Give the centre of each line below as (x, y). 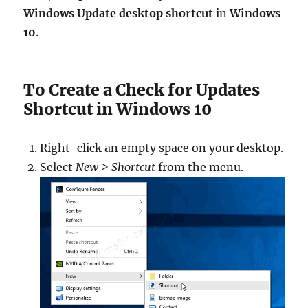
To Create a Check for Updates (142, 90)
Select (58, 167)
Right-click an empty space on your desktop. (162, 148)
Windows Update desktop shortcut (119, 13)
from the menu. (200, 167)
